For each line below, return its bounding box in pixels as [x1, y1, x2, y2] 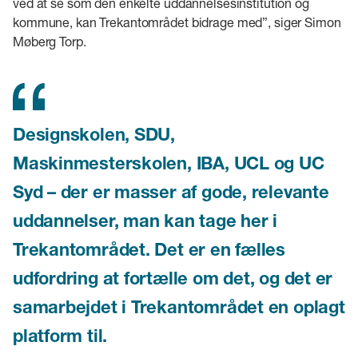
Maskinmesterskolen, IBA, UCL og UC [13, 152, 324, 173]
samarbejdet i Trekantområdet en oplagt [13, 296, 345, 317]
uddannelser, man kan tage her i [13, 209, 278, 231]
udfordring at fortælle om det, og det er [13, 267, 333, 288]
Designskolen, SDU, [13, 123, 176, 145]
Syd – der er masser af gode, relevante [13, 181, 329, 202]
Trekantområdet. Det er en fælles [13, 238, 285, 260]
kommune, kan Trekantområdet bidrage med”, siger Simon [13, 14, 341, 30]
